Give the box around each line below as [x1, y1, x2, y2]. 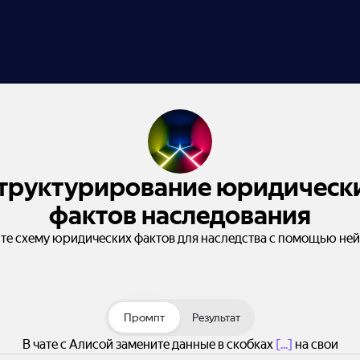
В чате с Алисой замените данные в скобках [22, 337, 276, 352]
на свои [292, 337, 338, 352]
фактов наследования [49, 200, 311, 231]
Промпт [124, 311, 165, 324]
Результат [191, 311, 240, 324]
